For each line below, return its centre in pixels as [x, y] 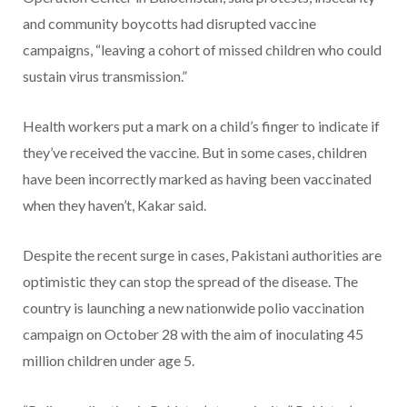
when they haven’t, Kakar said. [114, 204]
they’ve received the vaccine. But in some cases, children [195, 152]
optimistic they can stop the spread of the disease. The [190, 281]
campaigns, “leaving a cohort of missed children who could [202, 49]
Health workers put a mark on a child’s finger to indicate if [201, 125]
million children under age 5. [109, 360]
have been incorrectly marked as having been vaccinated [197, 178]
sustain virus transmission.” [105, 75]
